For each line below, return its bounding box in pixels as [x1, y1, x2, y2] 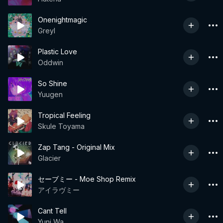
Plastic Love [38, 47, 77, 56]
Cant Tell [38, 207, 67, 215]
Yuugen [38, 90, 63, 99]
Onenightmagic [38, 15, 87, 24]
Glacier [38, 154, 61, 162]
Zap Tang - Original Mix [38, 143, 115, 151]
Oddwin [38, 58, 63, 67]
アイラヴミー [38, 186, 80, 194]
